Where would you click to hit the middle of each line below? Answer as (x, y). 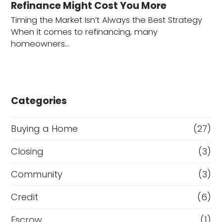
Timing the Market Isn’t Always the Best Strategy (107, 20)
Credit (25, 197)
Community (37, 174)
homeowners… (40, 44)
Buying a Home (45, 128)
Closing (28, 151)
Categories (39, 101)
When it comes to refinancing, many (84, 32)
